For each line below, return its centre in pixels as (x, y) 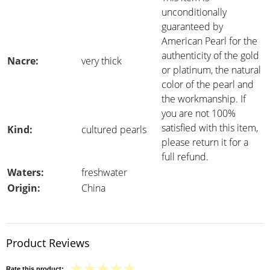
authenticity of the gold (210, 55)
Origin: (24, 188)
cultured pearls (114, 130)
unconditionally (194, 12)
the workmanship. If (204, 99)
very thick (102, 61)
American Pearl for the (209, 41)
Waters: (26, 172)
